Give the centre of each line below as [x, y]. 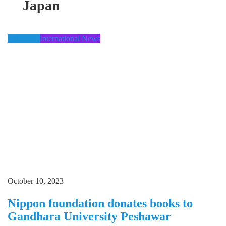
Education [24, 39]
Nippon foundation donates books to [100, 203]
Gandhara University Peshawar [89, 216]
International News [70, 39]
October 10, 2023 [36, 181]
